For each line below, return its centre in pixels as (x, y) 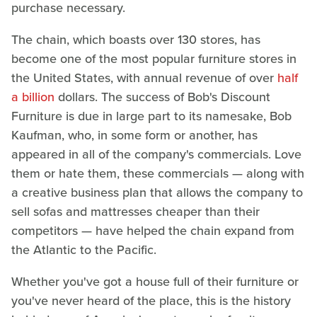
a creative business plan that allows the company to (157, 192)
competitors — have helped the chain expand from (153, 230)
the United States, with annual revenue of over (144, 77)
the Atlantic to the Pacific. (84, 249)
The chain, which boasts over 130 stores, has (136, 39)
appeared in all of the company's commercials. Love (156, 154)
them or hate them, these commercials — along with (158, 173)
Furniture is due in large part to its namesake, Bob (151, 116)
